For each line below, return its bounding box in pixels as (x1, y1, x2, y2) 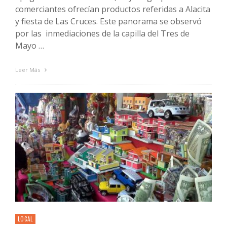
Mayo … (15, 40, 44, 52)
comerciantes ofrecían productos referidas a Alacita (15, 4, 210, 15)
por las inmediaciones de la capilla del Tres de (15, 28, 190, 40)
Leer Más (15, 66, 42, 74)
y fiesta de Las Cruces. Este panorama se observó (15, 16, 202, 27)
